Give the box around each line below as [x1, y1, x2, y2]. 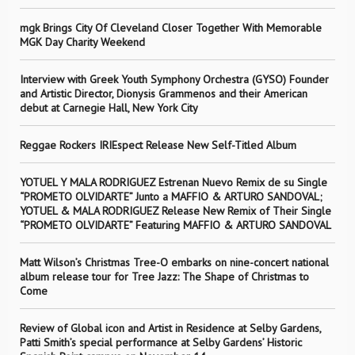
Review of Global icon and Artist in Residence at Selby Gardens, [20, 321, 321, 335]
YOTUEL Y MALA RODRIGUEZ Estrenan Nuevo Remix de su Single [20, 175, 327, 189]
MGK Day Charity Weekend [20, 35, 145, 49]
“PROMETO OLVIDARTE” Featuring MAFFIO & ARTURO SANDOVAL [20, 218, 331, 232]
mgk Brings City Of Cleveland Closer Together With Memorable [20, 21, 322, 35]
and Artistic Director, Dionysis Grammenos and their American [20, 86, 307, 101]
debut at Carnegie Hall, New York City [20, 101, 198, 115]
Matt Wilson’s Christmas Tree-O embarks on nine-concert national [20, 255, 329, 269]
